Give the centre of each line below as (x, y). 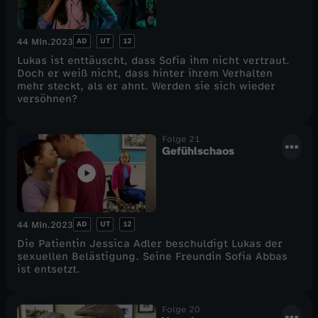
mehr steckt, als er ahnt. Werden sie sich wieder (146, 87)
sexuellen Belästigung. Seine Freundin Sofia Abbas (152, 257)
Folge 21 (181, 139)
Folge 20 (181, 310)
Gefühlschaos (198, 151)
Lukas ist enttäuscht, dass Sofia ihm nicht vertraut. (153, 61)
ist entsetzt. (49, 270)
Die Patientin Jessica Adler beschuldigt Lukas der (150, 244)
